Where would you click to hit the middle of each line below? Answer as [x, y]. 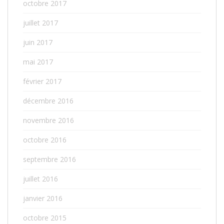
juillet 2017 [40, 23]
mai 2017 [38, 62]
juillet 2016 [40, 179]
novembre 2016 [48, 120]
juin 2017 [38, 42]
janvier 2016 [43, 198]
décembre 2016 [48, 101]
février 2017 [42, 81]
